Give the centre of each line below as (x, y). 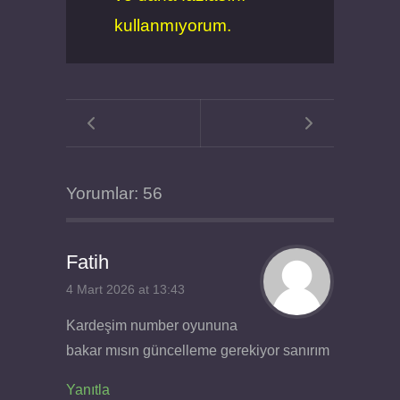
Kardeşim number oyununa (152, 325)
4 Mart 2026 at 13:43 (125, 290)
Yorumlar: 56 (114, 194)
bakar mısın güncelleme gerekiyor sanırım (198, 350)
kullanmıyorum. (172, 25)
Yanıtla (88, 389)
